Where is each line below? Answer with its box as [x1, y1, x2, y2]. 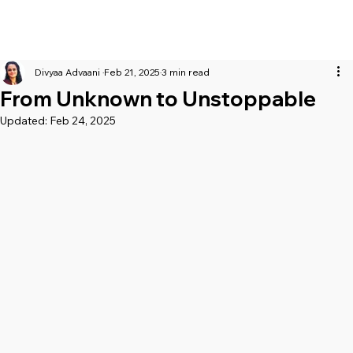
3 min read [162, 66, 210, 79]
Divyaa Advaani [35, 66, 102, 79]
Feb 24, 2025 [50, 113, 116, 128]
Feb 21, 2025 [104, 66, 160, 79]
